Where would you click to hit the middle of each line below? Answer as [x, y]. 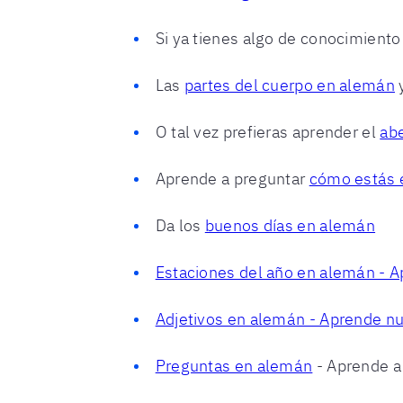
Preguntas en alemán [234, 366]
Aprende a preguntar [232, 179]
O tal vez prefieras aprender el [268, 132]
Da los [180, 225]
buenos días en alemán [290, 225]
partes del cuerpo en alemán [289, 85]
